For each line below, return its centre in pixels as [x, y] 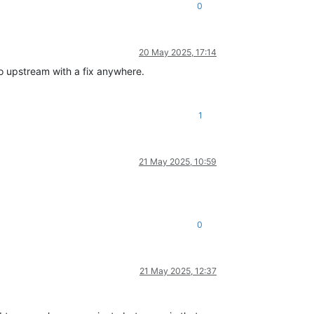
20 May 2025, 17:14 [178, 53]
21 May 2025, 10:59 [178, 162]
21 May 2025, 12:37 [178, 271]
